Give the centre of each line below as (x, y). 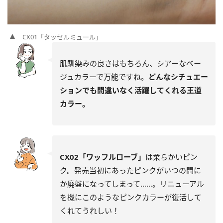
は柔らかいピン (171, 157)
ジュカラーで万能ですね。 (104, 77)
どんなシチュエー (178, 77)
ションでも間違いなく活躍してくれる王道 (131, 90)
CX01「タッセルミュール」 (62, 37)
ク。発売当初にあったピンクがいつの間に (130, 170)
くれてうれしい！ (90, 211)
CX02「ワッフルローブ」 (103, 157)
